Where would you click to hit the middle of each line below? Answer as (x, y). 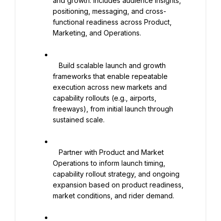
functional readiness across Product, (112, 22)
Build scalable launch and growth (56, 65)
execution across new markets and (110, 87)
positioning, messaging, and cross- (110, 11)
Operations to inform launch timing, (109, 163)
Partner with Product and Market (56, 152)
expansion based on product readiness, (118, 185)
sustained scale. (79, 120)
